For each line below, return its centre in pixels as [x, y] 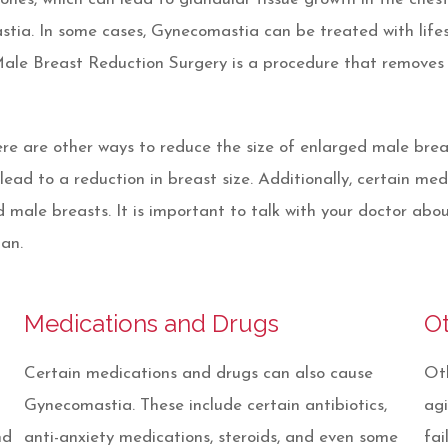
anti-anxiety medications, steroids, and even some [211, 437]
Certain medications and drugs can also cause [198, 373]
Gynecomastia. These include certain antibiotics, [205, 405]
